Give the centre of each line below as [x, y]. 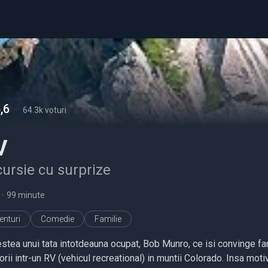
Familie [108, 219]
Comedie [57, 219]
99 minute [26, 195]
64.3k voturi [45, 110]
